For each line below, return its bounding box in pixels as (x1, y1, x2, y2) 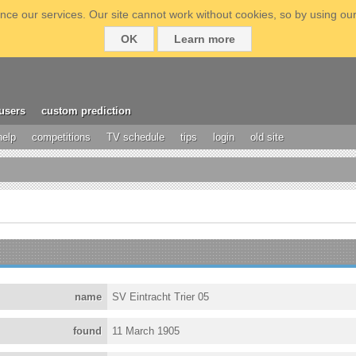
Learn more (174, 33, 235, 45)
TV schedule (106, 131, 164, 143)
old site (250, 131, 284, 143)
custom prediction (41, 105, 131, 117)
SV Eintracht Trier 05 (112, 291, 210, 303)
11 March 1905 (112, 325, 180, 337)
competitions (32, 131, 91, 143)
